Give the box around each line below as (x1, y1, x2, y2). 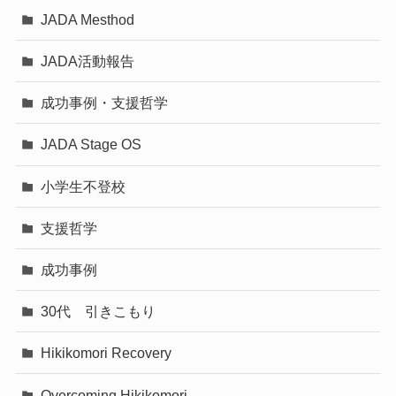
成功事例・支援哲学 (41, 95, 169, 111)
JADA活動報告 (41, 53, 135, 70)
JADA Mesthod (41, 11, 135, 27)
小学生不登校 (41, 178, 126, 194)
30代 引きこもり (41, 303, 156, 320)
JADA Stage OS (41, 136, 142, 153)
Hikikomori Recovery (41, 345, 172, 362)
